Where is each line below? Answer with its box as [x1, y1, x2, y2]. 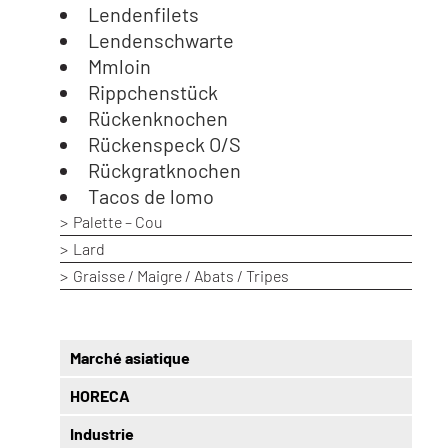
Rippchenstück [88, 80, 219, 105]
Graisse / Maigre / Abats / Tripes [73, 266, 290, 286]
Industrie [70, 424, 135, 444]
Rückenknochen [88, 106, 229, 131]
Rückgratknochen [88, 158, 242, 183]
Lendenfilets [88, 2, 200, 27]
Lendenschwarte [88, 28, 235, 53]
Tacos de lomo [88, 184, 215, 209]
